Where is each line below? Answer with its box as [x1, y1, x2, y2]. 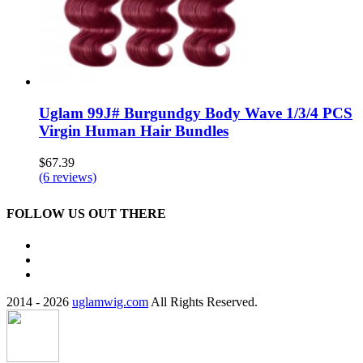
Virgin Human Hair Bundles [39, 122, 228, 139]
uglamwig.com [72, 295, 148, 310]
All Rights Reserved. [148, 295, 258, 310]
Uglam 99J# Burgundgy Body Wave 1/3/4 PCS [39, 104, 352, 122]
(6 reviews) [39, 169, 96, 184]
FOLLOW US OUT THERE [6, 206, 166, 220]
